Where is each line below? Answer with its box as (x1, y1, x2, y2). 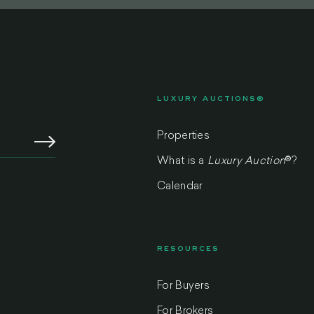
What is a (157, 156, 207, 167)
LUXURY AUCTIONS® (157, 95, 265, 103)
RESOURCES (157, 245, 219, 253)
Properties (157, 131, 210, 142)
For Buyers (157, 281, 210, 292)
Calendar (157, 182, 203, 192)
